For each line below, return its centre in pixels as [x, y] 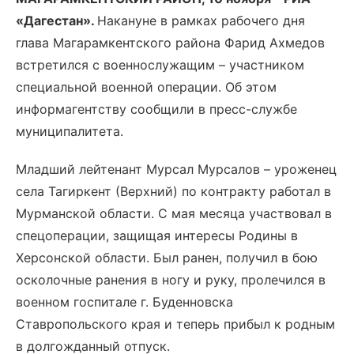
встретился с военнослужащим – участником [160, 65]
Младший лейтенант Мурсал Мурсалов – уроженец [176, 169]
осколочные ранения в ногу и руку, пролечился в [171, 280]
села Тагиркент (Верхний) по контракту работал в [173, 191]
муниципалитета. [70, 131]
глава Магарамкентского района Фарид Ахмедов [170, 43]
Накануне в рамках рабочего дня [201, 21]
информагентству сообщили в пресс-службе [156, 109]
